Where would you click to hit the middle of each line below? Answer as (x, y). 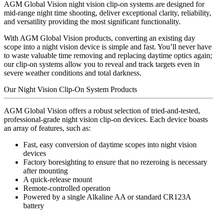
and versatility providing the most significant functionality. (92, 21)
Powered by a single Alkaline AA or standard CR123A (107, 197)
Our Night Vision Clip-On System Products (70, 89)
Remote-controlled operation (67, 188)
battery (34, 205)
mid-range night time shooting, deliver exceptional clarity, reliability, (108, 13)
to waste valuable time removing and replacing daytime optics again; (108, 55)
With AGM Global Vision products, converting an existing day (100, 38)
